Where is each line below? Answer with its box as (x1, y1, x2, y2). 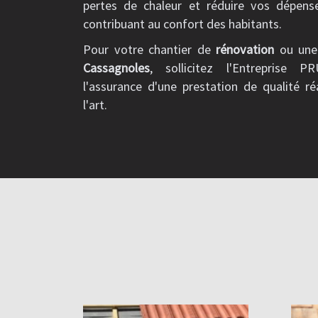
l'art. (83, 97, 107, 113)
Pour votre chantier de (83, 41, 216, 57)
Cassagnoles (83, 60, 150, 76)
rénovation (216, 41, 274, 57)
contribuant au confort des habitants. (83, 16, 282, 32)
